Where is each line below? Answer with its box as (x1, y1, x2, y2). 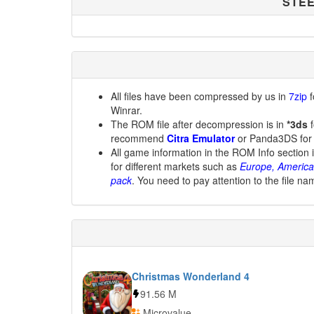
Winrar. (111, 103, 142, 117)
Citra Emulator (167, 131, 235, 145)
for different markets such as (111, 159, 240, 173)
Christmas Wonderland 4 (132, 269, 250, 283)
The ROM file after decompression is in (111, 117, 287, 131)
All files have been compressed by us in (111, 89, 289, 103)
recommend (111, 131, 167, 145)
